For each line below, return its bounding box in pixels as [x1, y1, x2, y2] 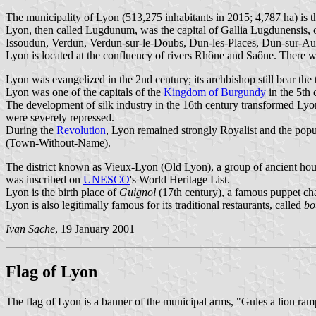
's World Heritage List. [130, 173, 230, 186]
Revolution [56, 123, 106, 136]
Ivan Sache [6, 222, 55, 235]
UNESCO [83, 173, 130, 186]
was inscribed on [6, 173, 83, 186]
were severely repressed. [6, 111, 114, 123]
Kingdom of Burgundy [164, 85, 266, 98]
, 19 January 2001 [55, 222, 135, 235]
